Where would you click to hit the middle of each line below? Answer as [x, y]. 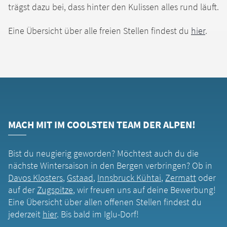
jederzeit [25, 214]
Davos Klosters [35, 177]
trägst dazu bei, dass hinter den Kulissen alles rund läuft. [113, 7]
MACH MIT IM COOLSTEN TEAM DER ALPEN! [102, 124]
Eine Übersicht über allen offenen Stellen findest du [105, 202]
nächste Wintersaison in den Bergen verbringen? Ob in [110, 165]
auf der [23, 190]
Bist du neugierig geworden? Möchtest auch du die [103, 153]
